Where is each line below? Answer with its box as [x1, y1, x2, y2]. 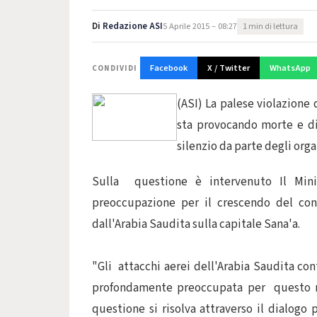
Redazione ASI [103, 20, 163, 33]
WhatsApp [270, 62, 311, 74]
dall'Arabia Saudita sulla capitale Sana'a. [92, 216, 300, 233]
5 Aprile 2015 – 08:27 [163, 20, 237, 33]
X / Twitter [207, 62, 250, 74]
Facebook [150, 62, 188, 74]
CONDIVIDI [92, 62, 137, 74]
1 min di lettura [243, 20, 298, 33]
